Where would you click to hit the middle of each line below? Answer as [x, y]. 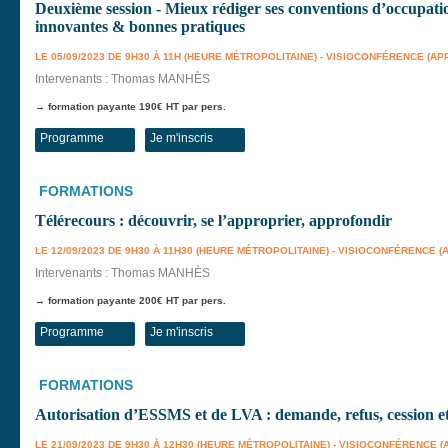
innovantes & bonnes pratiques [140, 26]
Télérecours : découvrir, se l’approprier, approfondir [213, 220]
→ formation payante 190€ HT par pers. [130, 106]
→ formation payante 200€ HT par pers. [130, 300]
